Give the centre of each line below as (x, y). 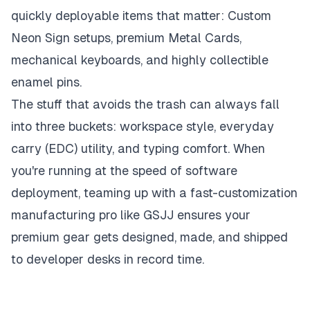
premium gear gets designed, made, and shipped (149, 237)
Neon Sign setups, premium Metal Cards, (126, 37)
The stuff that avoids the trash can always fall (145, 104)
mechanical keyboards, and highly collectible (140, 60)
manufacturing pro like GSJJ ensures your (131, 215)
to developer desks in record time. (108, 259)
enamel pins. (46, 82)
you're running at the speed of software (124, 170)
